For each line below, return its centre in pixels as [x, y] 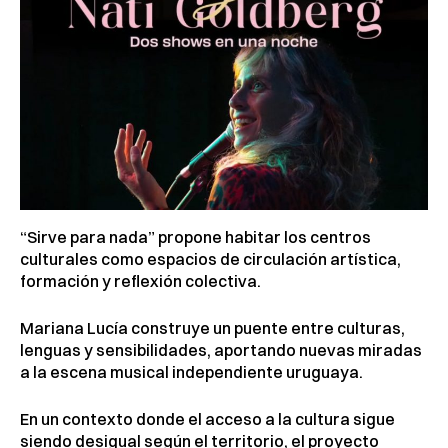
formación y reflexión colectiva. [140, 281]
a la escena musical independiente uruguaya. [191, 372]
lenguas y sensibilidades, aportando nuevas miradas [221, 350]
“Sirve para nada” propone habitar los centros [195, 237]
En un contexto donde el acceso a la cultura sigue [207, 419]
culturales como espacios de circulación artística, [210, 259]
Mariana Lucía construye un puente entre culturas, [212, 328]
